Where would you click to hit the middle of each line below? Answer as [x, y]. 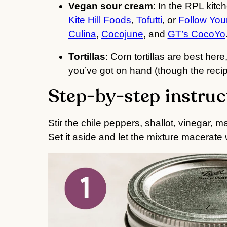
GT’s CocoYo [196, 34]
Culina [82, 34]
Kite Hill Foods [100, 20]
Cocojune [122, 34]
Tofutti [149, 20]
